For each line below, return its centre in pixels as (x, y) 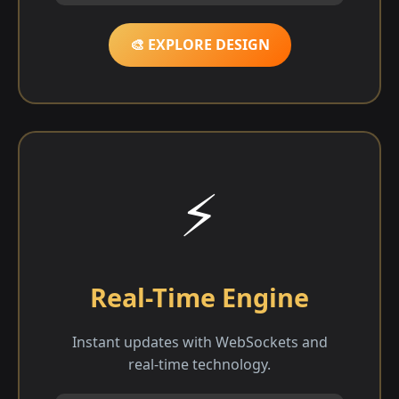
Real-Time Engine (199, 297)
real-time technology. (199, 364)
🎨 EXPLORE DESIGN (199, 44)
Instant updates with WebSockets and (199, 342)
